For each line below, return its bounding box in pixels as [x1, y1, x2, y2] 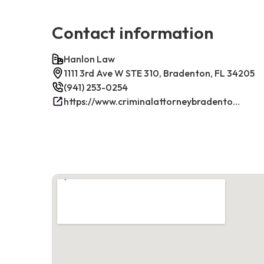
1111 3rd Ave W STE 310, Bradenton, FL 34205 [64, 67, 255, 79]
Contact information [52, 21, 213, 43]
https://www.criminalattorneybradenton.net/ [233, 95, 240, 107]
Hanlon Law [64, 52, 115, 65]
